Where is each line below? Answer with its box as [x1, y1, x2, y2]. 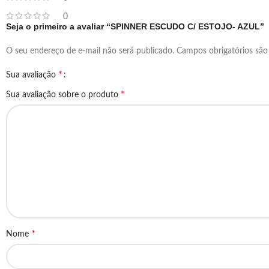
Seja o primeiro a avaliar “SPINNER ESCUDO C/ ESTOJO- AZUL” [6, 22, 264, 31]
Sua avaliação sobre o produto [6, 91, 121, 99]
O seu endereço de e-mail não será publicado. [6, 47, 174, 55]
